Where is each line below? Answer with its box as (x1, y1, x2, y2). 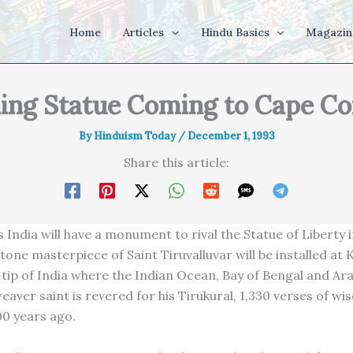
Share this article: (124, 154, 229, 170)
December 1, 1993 (187, 129, 275, 143)
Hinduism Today (93, 129, 178, 143)
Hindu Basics (200, 25, 269, 39)
